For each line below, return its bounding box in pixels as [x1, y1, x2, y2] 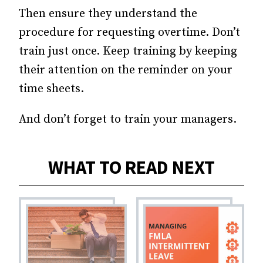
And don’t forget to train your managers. [19, 112, 237, 127]
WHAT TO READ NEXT [48, 156, 215, 180]
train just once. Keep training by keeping [19, 44, 237, 59]
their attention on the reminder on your [19, 63, 232, 78]
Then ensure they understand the [19, 6, 197, 22]
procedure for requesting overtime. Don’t [19, 25, 240, 41]
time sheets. [19, 82, 84, 97]
